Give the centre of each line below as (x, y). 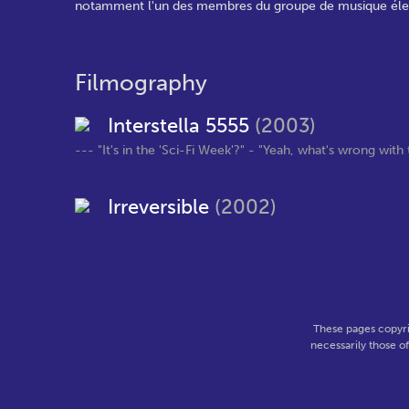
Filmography (141, 83)
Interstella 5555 (181, 126)
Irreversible (161, 207)
